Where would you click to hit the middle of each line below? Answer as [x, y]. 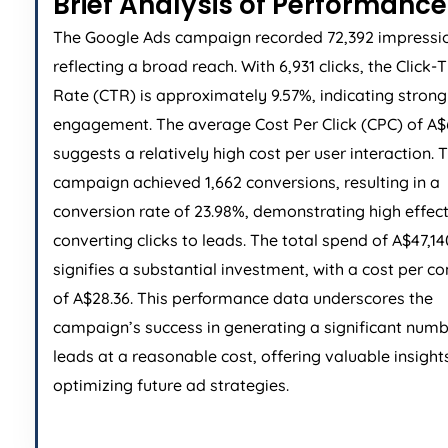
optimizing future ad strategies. [171, 385]
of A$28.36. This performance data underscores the [243, 298]
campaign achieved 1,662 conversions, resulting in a [246, 182]
